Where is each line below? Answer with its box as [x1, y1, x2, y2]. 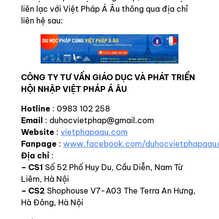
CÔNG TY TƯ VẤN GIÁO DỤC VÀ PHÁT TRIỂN [21, 72, 195, 82]
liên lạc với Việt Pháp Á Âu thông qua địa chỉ [21, 4, 188, 14]
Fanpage [21, 138, 57, 149]
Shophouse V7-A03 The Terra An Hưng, [45, 185, 196, 196]
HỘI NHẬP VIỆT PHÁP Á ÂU [21, 84, 127, 94]
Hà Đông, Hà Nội [21, 197, 83, 207]
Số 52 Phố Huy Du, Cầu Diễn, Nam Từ [43, 162, 182, 172]
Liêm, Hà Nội [21, 174, 71, 184]
